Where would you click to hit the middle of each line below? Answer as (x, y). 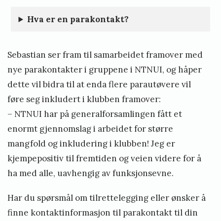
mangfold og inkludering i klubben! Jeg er (91, 144)
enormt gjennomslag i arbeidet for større (90, 129)
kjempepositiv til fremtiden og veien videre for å (104, 159)
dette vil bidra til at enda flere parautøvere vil (99, 85)
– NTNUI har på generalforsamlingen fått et (95, 114)
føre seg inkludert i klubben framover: (85, 99)
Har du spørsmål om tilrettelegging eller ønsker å (107, 198)
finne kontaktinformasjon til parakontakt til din (103, 213)
